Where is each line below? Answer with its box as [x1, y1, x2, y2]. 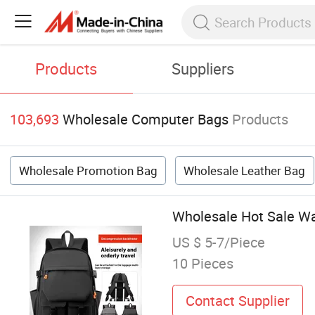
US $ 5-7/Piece [172, 233, 265, 252]
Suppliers [172, 58, 235, 79]
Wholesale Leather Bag [184, 162, 306, 179]
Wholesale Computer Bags [63, 110, 229, 129]
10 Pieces [172, 254, 233, 274]
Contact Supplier [185, 290, 290, 310]
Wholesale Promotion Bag [18, 162, 157, 179]
